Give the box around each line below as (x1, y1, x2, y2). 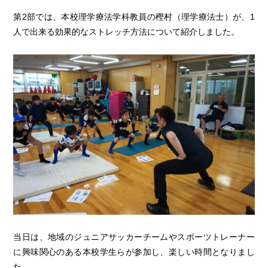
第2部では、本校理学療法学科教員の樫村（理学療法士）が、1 (13, 11, 255, 22)
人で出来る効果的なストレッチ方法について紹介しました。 (13, 26, 240, 36)
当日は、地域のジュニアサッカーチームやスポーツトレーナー (13, 232, 255, 242)
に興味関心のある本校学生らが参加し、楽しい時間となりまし (13, 247, 255, 257)
